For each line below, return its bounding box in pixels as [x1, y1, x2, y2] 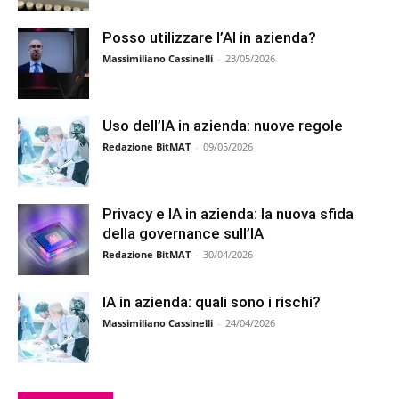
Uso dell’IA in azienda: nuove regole [102, 117, 343, 134]
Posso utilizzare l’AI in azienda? [102, 28, 316, 46]
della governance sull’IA [102, 224, 264, 242]
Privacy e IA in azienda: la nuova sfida [102, 205, 354, 223]
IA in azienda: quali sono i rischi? [102, 293, 321, 311]
